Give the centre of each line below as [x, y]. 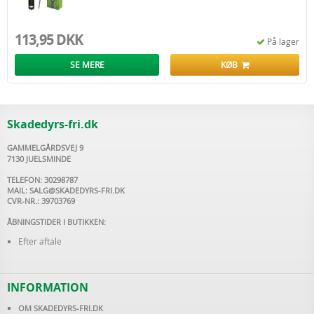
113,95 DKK [49, 40]
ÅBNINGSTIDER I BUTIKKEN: [56, 222]
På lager [283, 41]
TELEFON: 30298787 [42, 180]
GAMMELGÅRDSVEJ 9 [45, 148]
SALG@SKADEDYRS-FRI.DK [77, 190]
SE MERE [87, 64]
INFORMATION [48, 287]
